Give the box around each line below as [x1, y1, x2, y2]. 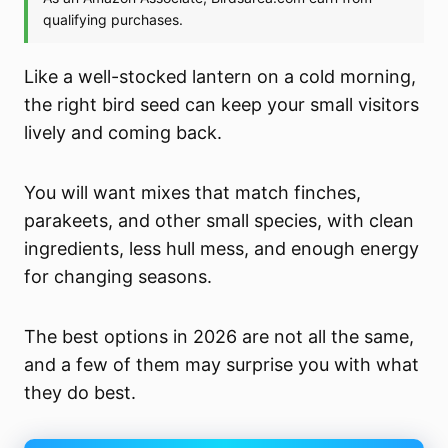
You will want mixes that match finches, [24, 182, 362, 204]
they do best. [24, 382, 137, 404]
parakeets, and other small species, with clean [24, 210, 415, 232]
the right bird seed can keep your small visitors [24, 94, 420, 116]
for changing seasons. [24, 266, 213, 288]
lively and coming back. [24, 122, 223, 144]
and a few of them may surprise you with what [24, 354, 420, 376]
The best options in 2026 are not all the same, [24, 326, 415, 348]
